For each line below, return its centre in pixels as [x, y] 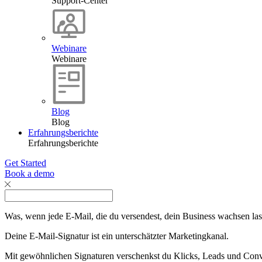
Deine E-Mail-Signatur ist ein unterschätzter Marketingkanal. [117, 236]
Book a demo [30, 173]
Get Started [25, 163]
